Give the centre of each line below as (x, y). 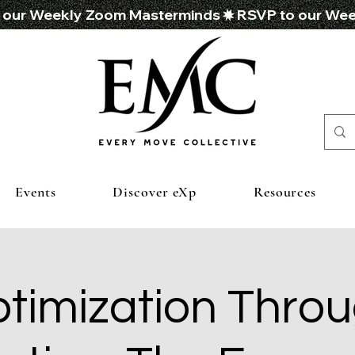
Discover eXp (155, 192)
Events (36, 192)
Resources (285, 192)
